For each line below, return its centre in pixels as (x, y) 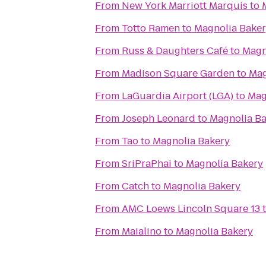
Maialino (142, 231)
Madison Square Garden (178, 73)
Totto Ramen (151, 28)
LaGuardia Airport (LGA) (178, 96)
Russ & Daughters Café (175, 51)
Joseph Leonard (159, 118)
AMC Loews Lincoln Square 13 (191, 209)
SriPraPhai (147, 164)
